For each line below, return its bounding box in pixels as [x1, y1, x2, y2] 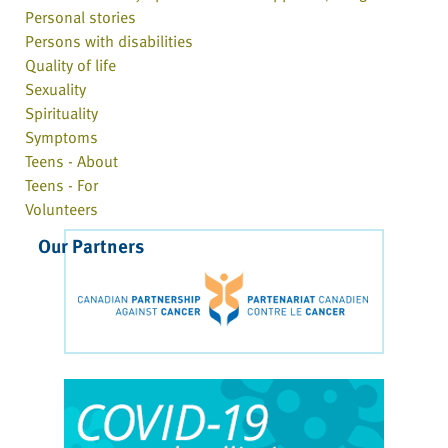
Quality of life [25, 53, 116, 78]
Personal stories [25, 5, 136, 30]
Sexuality [25, 77, 86, 102]
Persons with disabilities [25, 29, 193, 54]
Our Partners [38, 231, 144, 261]
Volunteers [25, 197, 98, 222]
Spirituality [25, 101, 98, 126]
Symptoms [25, 125, 98, 150]
